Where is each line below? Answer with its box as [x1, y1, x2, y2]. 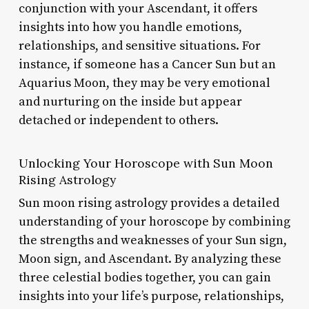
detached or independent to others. [18, 112, 219, 128]
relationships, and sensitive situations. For [18, 37, 261, 54]
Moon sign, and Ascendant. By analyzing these [18, 250, 281, 267]
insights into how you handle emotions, [18, 19, 242, 35]
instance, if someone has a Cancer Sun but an [18, 56, 276, 72]
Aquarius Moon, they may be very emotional [18, 74, 270, 91]
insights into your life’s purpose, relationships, [18, 288, 284, 304]
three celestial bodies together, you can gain [18, 269, 271, 286]
